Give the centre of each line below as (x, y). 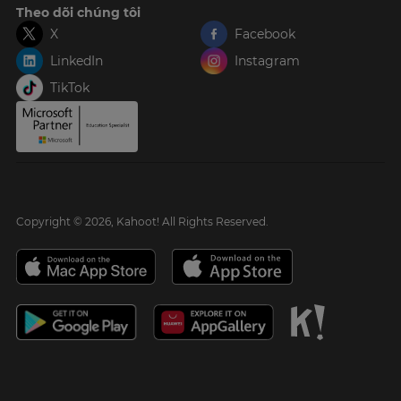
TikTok (70, 88)
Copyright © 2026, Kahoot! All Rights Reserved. (142, 222)
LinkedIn (77, 61)
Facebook (265, 34)
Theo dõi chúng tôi (78, 13)
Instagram (267, 61)
